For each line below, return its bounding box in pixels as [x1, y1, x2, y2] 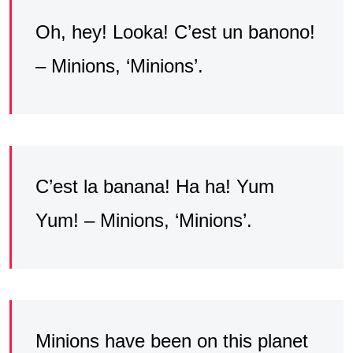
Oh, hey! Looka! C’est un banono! [35, 20, 315, 43]
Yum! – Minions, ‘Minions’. [35, 209, 252, 231]
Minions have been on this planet [35, 329, 308, 351]
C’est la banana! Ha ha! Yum [35, 175, 274, 197]
